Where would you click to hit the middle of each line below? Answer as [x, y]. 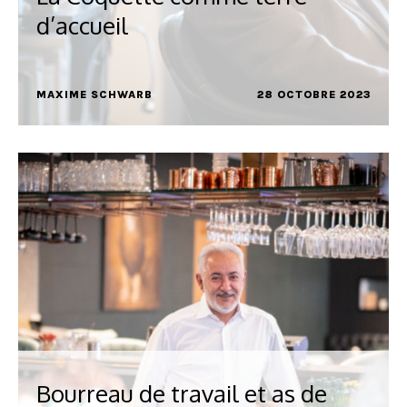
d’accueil [82, 25]
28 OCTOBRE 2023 [314, 94]
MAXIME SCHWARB [94, 94]
